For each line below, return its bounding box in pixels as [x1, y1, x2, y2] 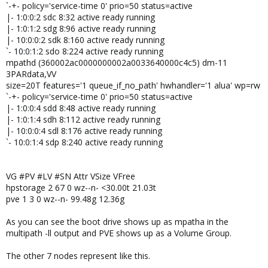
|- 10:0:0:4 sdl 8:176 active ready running [6, 125, 162, 136]
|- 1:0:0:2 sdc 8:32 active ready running [6, 11, 155, 23]
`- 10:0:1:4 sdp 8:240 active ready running [6, 136, 163, 148]
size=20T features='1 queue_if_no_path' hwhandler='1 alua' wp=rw [6, 80, 260, 91]
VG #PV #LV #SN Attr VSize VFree [6, 170, 135, 182]
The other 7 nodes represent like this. [6, 250, 150, 261]
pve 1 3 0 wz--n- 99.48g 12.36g [6, 193, 124, 205]
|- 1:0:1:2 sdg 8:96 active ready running [6, 23, 156, 34]
